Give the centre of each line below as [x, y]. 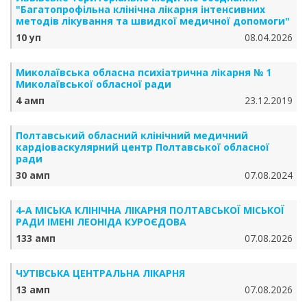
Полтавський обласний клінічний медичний [132, 135]
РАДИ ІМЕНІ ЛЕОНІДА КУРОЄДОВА [101, 222]
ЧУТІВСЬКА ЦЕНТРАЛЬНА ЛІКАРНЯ [100, 273]
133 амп [36, 238]
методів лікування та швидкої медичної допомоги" [153, 21]
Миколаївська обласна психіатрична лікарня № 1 [144, 72]
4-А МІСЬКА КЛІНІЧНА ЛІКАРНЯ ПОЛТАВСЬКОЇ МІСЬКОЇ [150, 210]
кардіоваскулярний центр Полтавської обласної [143, 147]
